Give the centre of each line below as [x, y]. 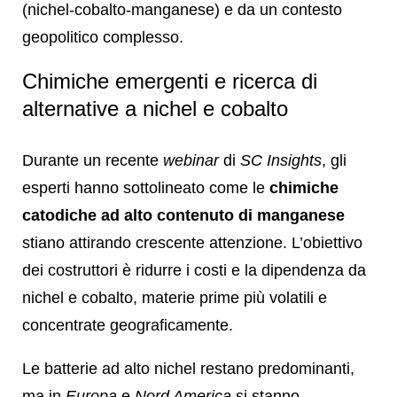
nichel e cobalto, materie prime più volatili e [175, 297]
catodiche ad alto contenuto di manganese [183, 215]
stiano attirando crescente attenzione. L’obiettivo [192, 242]
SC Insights [281, 160]
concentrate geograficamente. [128, 325]
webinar [193, 160]
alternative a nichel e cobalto [155, 108]
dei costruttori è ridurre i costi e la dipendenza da [194, 270]
